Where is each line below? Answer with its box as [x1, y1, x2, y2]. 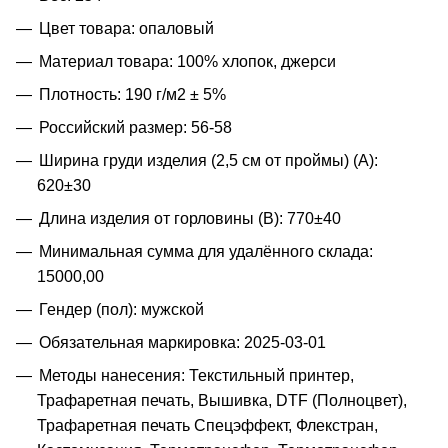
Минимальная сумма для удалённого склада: [39, 242, 373, 260]
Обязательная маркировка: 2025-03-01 [39, 333, 326, 351]
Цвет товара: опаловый [39, 19, 214, 37]
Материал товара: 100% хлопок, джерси [39, 52, 336, 70]
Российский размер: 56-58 [39, 118, 232, 136]
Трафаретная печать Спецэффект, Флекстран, [37, 416, 378, 434]
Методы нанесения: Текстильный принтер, [39, 366, 354, 384]
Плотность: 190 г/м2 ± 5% [39, 85, 226, 103]
